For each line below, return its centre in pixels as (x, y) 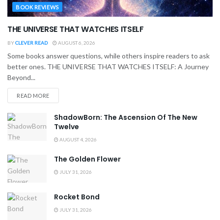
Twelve (67, 126)
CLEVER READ (31, 42)
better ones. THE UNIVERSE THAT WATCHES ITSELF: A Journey (108, 66)
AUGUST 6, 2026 (76, 42)
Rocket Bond (77, 197)
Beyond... (21, 77)
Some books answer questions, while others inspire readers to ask (109, 55)
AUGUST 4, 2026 (78, 139)
